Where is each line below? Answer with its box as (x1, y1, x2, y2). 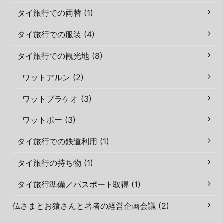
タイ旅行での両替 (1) (17, 7, 93, 18)
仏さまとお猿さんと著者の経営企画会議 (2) (12, 200, 169, 211)
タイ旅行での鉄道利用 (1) (17, 136, 109, 146)
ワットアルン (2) (22, 72, 84, 82)
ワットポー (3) (22, 114, 76, 125)
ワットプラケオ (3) (22, 93, 92, 104)
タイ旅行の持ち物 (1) (17, 157, 93, 168)
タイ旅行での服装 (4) (17, 29, 95, 39)
